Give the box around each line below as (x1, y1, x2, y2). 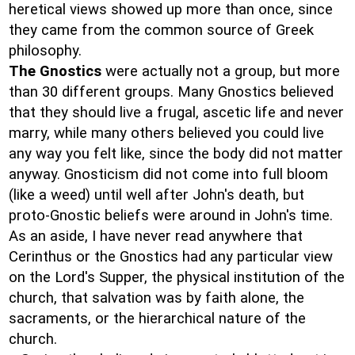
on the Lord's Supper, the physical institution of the (9, 269, 345, 286)
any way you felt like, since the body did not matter (9, 145, 343, 162)
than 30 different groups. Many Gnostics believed (9, 83, 334, 101)
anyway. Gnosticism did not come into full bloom (9, 166, 328, 183)
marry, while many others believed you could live (9, 124, 324, 142)
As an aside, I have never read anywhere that (9, 227, 303, 245)
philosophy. (9, 42, 82, 59)
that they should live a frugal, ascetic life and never (9, 104, 344, 121)
